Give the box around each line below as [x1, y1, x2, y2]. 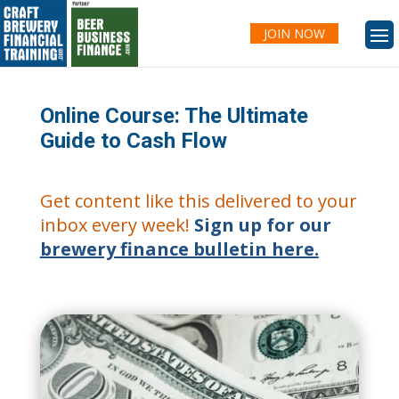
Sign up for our [193, 213, 331, 237]
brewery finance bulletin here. [39, 237, 319, 261]
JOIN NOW [263, 25, 325, 42]
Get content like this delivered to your [39, 189, 357, 213]
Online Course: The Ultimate [39, 103, 308, 128]
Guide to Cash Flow [39, 128, 227, 153]
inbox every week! [39, 213, 194, 237]
